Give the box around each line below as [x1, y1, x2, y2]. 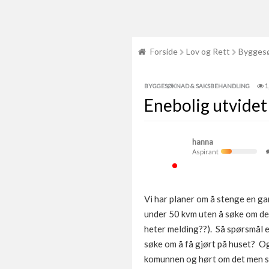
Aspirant [192, 148, 221, 156]
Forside [150, 46, 178, 56]
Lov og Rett [186, 46, 230, 56]
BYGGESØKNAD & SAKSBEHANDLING [144, 82, 250, 89]
